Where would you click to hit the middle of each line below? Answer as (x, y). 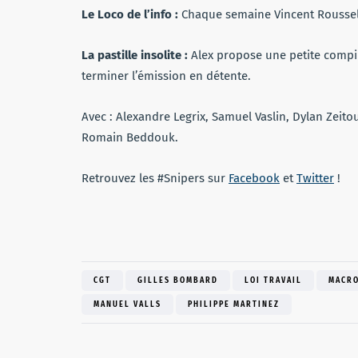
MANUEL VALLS (127, 304)
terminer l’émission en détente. (166, 76)
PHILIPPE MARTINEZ (234, 304)
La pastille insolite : (135, 55)
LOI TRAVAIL (273, 280)
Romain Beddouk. (130, 137)
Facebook (254, 178)
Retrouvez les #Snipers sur (155, 178)
